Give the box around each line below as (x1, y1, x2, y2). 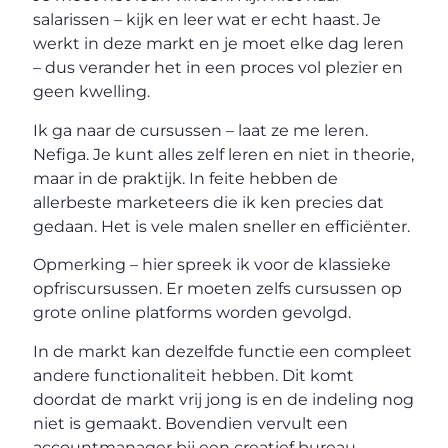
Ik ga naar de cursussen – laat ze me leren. (33, 120, 369, 140)
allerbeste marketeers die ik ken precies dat (33, 192, 385, 212)
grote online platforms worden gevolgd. (33, 303, 352, 323)
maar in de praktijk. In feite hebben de (33, 168, 339, 188)
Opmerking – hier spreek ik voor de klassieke (33, 255, 392, 275)
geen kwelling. (33, 82, 151, 102)
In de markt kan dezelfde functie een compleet (33, 341, 413, 361)
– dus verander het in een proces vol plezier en (33, 58, 404, 78)
